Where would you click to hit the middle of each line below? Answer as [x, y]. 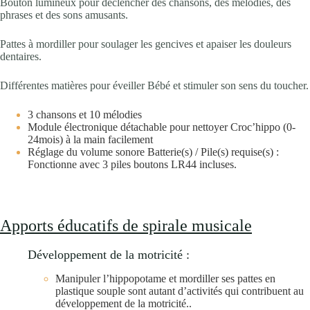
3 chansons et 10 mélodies [85, 115]
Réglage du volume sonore [88, 152]
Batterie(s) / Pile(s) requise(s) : [213, 152]
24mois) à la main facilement [90, 140]
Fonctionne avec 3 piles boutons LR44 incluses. [132, 165]
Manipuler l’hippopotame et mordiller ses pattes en [165, 278]
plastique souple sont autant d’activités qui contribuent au [180, 291]
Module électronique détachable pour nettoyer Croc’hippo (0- [162, 127]
